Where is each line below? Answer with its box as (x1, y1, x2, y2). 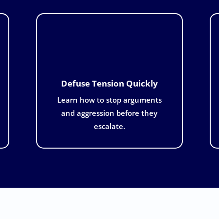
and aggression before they (61, 108, 158, 118)
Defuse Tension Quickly (61, 77, 158, 89)
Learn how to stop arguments (57, 94, 162, 105)
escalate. (93, 121, 125, 131)
